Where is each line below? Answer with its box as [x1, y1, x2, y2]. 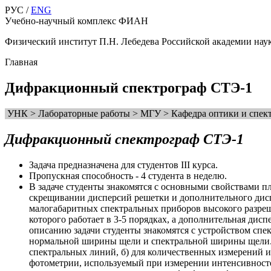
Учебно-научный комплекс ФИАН [5, 16, 148, 26]
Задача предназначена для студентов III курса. [29, 159, 218, 170]
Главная [5, 57, 38, 67]
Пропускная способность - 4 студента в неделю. [29, 170, 227, 181]
